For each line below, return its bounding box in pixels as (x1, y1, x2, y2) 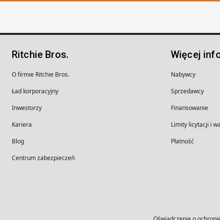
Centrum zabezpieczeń (12, 154, 75, 162)
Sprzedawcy (171, 87, 204, 95)
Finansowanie (171, 104, 208, 112)
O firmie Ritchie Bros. (12, 70, 69, 79)
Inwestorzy (12, 104, 42, 112)
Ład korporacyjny (12, 87, 58, 95)
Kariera (12, 120, 32, 129)
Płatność (171, 137, 194, 145)
